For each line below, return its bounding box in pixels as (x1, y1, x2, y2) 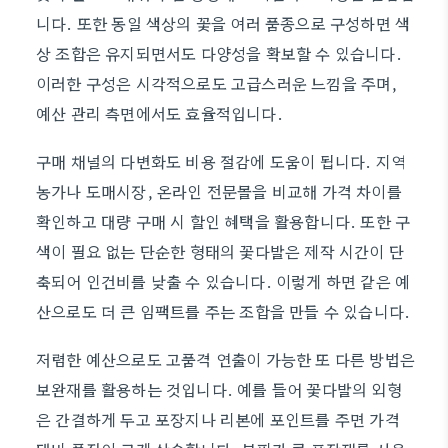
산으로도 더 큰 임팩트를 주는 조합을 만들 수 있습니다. (36, 299, 411, 323)
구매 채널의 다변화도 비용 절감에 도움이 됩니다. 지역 (36, 149, 407, 173)
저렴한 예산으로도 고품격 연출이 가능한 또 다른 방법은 (36, 347, 416, 371)
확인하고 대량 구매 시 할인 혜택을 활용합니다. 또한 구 (36, 209, 411, 233)
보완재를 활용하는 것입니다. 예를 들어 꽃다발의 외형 (36, 377, 402, 401)
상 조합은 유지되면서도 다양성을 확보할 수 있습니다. (36, 41, 402, 65)
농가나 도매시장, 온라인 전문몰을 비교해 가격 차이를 (36, 179, 402, 203)
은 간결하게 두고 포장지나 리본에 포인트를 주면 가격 (36, 407, 400, 431)
